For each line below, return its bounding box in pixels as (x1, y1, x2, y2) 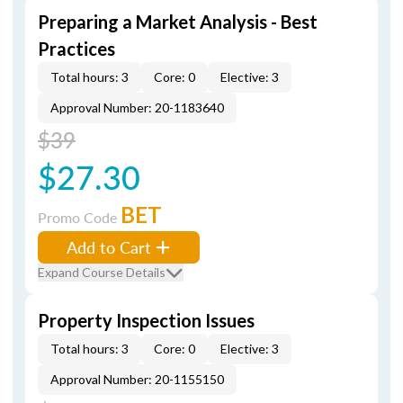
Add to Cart (67, 236, 151, 258)
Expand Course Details (38, 264, 166, 280)
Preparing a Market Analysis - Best (38, 11, 318, 32)
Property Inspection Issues (38, 309, 255, 331)
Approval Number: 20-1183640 (50, 100, 224, 115)
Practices (38, 38, 115, 59)
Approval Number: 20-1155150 (50, 372, 224, 387)
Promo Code (38, 207, 121, 228)
